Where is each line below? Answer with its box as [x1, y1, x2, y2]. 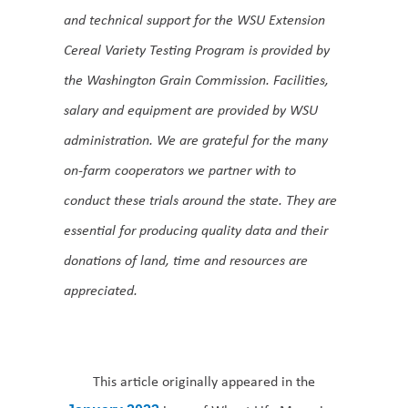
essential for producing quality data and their [64, 220, 328, 240]
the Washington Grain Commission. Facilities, [64, 70, 329, 89]
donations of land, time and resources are [64, 250, 308, 270]
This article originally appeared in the [93, 372, 315, 392]
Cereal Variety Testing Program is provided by [64, 40, 330, 59]
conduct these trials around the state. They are [64, 190, 337, 209]
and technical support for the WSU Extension [64, 10, 325, 29]
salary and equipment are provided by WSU [64, 100, 318, 119]
